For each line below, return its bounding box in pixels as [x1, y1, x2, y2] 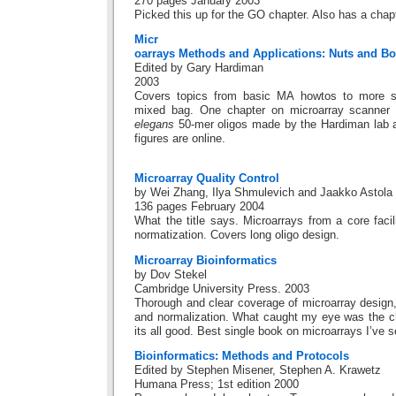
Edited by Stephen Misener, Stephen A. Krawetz [134, 364, 381, 377]
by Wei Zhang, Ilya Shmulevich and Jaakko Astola [134, 186, 392, 199]
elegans [134, 118, 174, 132]
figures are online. [134, 133, 225, 146]
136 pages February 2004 [134, 200, 264, 213]
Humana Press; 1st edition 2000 [134, 378, 299, 392]
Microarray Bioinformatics [134, 254, 277, 267]
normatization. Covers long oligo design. [134, 228, 339, 241]
